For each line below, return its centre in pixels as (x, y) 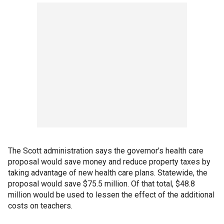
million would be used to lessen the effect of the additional (111, 195)
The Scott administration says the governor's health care (106, 151)
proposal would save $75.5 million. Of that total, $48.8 (101, 184)
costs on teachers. (40, 206)
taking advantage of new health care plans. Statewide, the (108, 173)
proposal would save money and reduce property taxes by (109, 162)
